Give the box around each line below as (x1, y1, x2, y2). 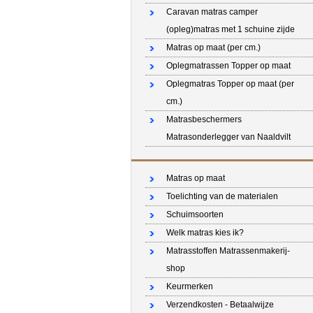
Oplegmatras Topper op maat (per (166, 79, 294, 89)
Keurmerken (166, 282, 213, 291)
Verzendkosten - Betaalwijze (166, 300, 274, 310)
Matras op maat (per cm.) (166, 43, 261, 52)
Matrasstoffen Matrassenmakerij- (166, 246, 290, 256)
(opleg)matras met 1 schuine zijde (166, 24, 295, 34)
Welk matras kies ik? (166, 228, 244, 238)
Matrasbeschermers (166, 115, 242, 124)
